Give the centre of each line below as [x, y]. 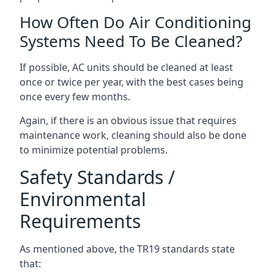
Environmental [83, 199]
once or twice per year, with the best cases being [131, 82]
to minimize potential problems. [94, 150]
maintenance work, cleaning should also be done [133, 135]
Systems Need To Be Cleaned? [131, 41]
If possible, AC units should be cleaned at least [126, 67]
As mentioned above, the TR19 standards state [127, 249]
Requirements [80, 221]
